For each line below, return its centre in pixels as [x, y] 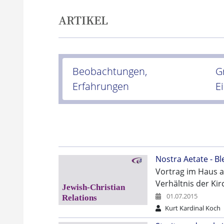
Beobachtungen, [110, 71]
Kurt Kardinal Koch [193, 208]
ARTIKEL [83, 21]
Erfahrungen [101, 86]
